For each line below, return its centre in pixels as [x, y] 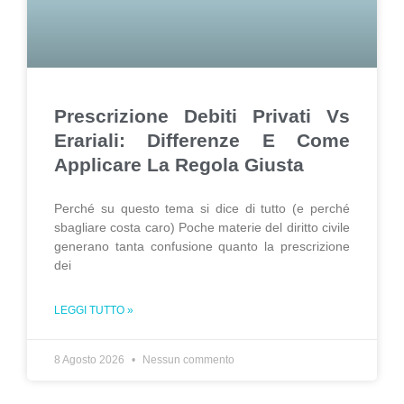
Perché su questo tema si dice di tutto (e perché [202, 208]
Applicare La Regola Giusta [179, 165]
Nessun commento [187, 360]
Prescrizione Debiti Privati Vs [202, 116]
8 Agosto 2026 [91, 360]
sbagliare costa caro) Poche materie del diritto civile [202, 227]
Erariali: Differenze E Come [202, 140]
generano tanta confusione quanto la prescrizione [202, 246]
